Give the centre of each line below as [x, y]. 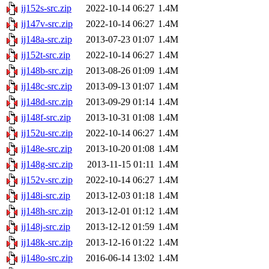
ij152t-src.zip [46, 55]
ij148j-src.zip [46, 227]
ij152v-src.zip [47, 180]
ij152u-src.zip [47, 133]
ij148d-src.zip [47, 102]
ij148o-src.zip [47, 258]
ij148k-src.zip [47, 243]
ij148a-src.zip [47, 40]
